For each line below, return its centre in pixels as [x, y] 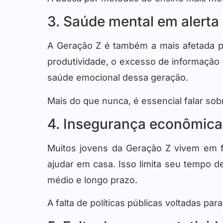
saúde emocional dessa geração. [118, 78]
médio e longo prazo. [92, 180]
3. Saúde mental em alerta [133, 22]
